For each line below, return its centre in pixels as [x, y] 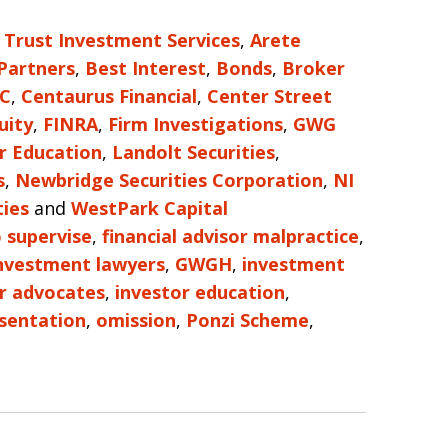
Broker [313, 68]
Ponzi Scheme [247, 320]
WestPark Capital [149, 208]
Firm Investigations [195, 124]
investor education [200, 292]
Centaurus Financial [109, 96]
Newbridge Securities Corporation [169, 180]
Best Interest [145, 68]
